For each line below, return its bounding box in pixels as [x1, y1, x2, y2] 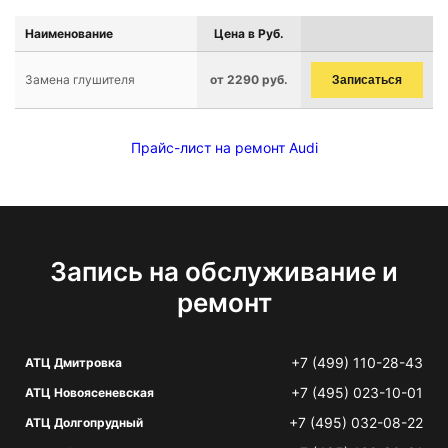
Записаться [332, 73, 402, 87]
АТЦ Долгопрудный [25, 415, 143, 430]
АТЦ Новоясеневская [25, 385, 154, 400]
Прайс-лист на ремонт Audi [130, 139, 318, 156]
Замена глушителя [25, 72, 135, 87]
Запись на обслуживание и [50, 256, 398, 287]
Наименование [25, 26, 113, 41]
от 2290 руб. [210, 72, 288, 87]
